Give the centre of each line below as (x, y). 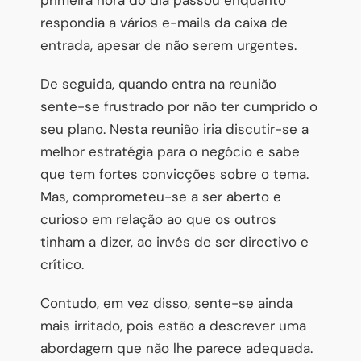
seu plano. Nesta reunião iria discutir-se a (174, 129)
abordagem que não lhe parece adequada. (176, 348)
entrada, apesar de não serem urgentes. (168, 45)
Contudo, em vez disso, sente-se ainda (166, 303)
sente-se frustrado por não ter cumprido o (179, 106)
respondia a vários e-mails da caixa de (164, 22)
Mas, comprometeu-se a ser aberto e (161, 196)
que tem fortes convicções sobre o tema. (174, 174)
